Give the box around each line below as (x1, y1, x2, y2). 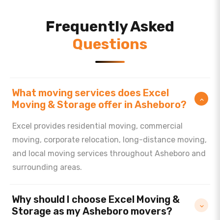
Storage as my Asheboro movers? (12, 205, 172, 217)
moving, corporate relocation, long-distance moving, (12, 135, 207, 144)
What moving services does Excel (12, 87, 169, 99)
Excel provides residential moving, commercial (12, 121, 183, 131)
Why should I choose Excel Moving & (12, 193, 180, 205)
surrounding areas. (12, 163, 82, 172)
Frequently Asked (46, 18, 174, 35)
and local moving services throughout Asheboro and (12, 149, 206, 158)
